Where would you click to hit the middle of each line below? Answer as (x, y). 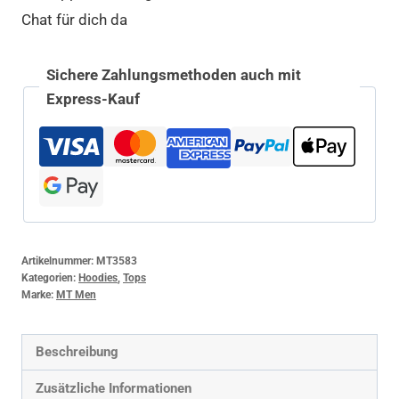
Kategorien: (50, 277)
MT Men (76, 294)
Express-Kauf (93, 98)
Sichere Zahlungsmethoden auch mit (174, 74)
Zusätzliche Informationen (114, 388)
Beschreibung (77, 352)
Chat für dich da (74, 19)
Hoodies (98, 277)
